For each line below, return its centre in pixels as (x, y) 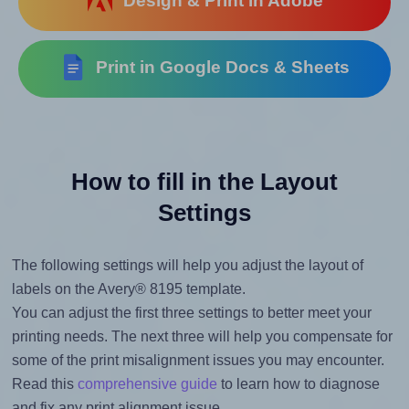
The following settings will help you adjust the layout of (187, 266)
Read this (44, 384)
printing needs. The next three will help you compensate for (202, 337)
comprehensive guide (147, 384)
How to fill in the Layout (204, 182)
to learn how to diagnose (298, 384)
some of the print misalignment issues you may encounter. (198, 361)
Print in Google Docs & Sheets (219, 68)
